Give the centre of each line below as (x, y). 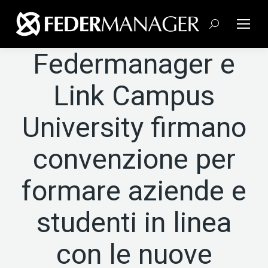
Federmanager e (134, 64)
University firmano (134, 127)
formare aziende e (134, 191)
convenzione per (134, 159)
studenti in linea (134, 222)
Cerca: (221, 26)
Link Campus (134, 95)
